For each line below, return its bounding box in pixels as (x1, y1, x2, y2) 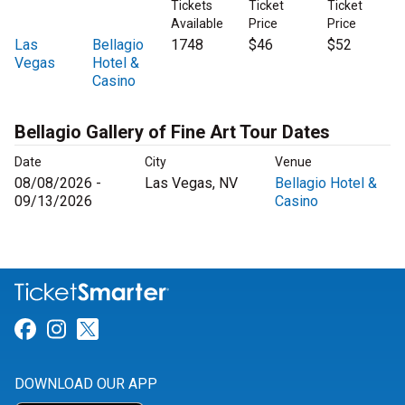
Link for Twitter (98, 316, 246, 343)
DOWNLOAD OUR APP (14, 375, 157, 393)
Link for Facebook (35, 316, 210, 343)
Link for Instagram (65, 316, 246, 343)
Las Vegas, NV (145, 174, 238, 193)
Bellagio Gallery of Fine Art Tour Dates (14, 121, 330, 144)
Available (170, 16, 223, 32)
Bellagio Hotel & (275, 174, 377, 193)
